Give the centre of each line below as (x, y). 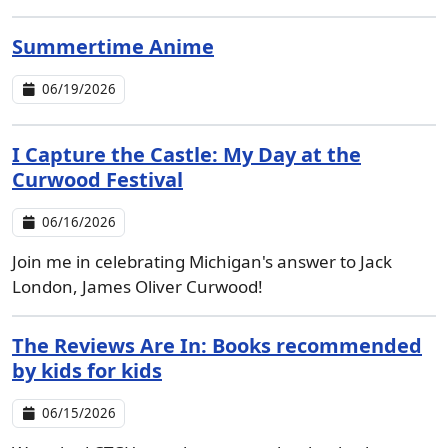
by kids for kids (87, 370)
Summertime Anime (113, 46)
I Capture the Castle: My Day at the (186, 154)
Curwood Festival (97, 179)
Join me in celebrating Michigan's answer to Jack (202, 261)
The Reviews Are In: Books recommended (217, 345)
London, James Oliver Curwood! (137, 286)
